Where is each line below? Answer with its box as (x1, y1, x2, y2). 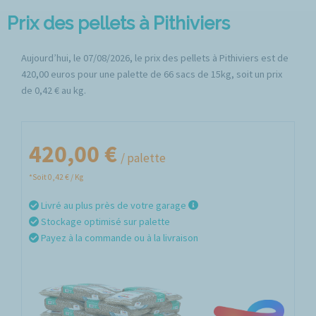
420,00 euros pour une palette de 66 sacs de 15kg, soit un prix (21, 68, 282, 80)
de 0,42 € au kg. (21, 84, 86, 97)
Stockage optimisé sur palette (39, 215, 170, 228)
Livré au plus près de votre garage (39, 199, 188, 212)
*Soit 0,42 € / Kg (29, 172, 83, 182)
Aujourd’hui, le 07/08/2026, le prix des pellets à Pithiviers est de (21, 51, 288, 64)
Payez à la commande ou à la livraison (39, 231, 198, 244)
